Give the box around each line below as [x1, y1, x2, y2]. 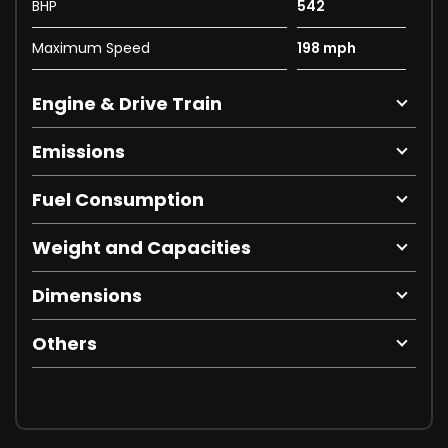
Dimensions [32, 283, 142, 309]
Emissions [32, 139, 125, 165]
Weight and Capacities [32, 235, 251, 261]
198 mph [296, 38, 356, 59]
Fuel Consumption [32, 187, 204, 213]
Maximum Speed [32, 38, 150, 59]
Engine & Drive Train [32, 91, 222, 117]
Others [32, 331, 97, 357]
